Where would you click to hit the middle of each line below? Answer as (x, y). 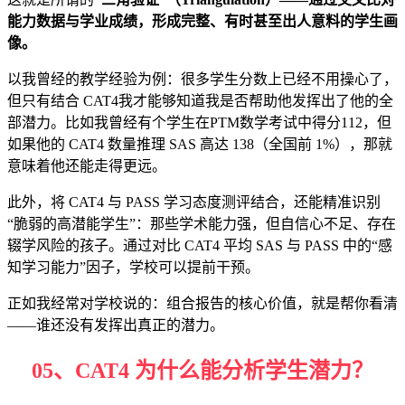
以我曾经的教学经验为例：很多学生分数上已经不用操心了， (202, 80)
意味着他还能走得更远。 (87, 166)
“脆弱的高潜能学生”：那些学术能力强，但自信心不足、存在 (202, 224)
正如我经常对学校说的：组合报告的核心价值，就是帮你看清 (202, 304)
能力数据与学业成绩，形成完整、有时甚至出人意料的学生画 (202, 22)
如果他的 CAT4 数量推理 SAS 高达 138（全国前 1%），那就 (200, 145)
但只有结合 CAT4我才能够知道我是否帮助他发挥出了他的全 (200, 101)
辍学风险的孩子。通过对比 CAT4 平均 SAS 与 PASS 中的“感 (200, 246)
